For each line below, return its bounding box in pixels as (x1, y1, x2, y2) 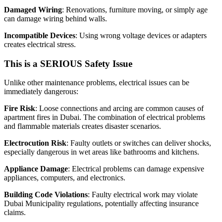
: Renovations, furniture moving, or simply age (62, 5, 208, 14)
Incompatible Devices (4, 31, 75, 40)
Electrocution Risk (4, 139, 66, 148)
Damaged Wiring (4, 5, 62, 14)
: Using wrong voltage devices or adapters (75, 31, 207, 40)
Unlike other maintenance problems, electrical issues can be (4, 78, 189, 87)
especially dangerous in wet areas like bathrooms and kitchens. (4, 148, 199, 157)
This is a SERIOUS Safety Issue (4, 58, 132, 69)
